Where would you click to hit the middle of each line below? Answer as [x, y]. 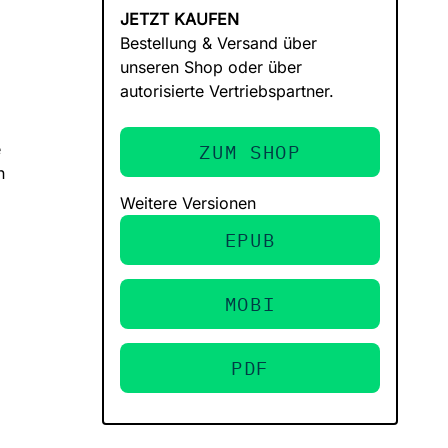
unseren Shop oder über [211, 67]
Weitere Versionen [188, 203]
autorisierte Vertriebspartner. [227, 91]
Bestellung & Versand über [218, 43]
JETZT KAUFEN [179, 19]
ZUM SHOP [250, 151]
